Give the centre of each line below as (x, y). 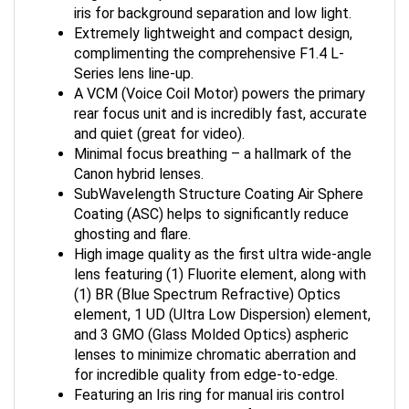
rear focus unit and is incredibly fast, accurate (220, 103)
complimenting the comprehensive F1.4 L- (209, 42)
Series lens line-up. (134, 63)
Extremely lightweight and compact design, (213, 22)
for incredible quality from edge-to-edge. (206, 364)
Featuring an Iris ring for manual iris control (209, 384)
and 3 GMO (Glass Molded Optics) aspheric (211, 324)
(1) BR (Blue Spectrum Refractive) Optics (207, 283)
